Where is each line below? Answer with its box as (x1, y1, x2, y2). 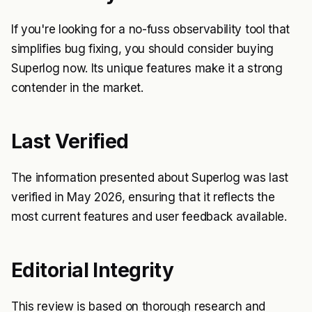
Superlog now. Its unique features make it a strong (11, 61, 283, 75)
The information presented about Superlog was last (11, 170, 288, 185)
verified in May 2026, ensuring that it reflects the (11, 189, 275, 204)
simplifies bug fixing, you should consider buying (11, 41, 274, 56)
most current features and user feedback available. (11, 209, 287, 224)
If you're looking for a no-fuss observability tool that (11, 22, 290, 36)
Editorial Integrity (11, 258, 174, 282)
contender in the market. (11, 80, 143, 95)
